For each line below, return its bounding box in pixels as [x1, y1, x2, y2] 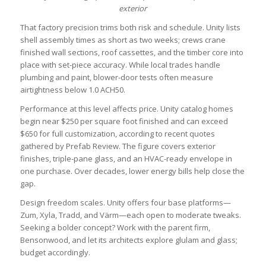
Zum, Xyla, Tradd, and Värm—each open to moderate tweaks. [20, 209, 241, 220]
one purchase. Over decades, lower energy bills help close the [20, 165, 245, 176]
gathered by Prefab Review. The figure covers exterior [20, 140, 216, 151]
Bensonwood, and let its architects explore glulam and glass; [20, 234, 237, 245]
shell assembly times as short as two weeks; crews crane [20, 34, 226, 45]
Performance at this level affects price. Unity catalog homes [20, 103, 233, 114]
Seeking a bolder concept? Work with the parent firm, [20, 221, 210, 233]
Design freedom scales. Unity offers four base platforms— [20, 197, 231, 208]
